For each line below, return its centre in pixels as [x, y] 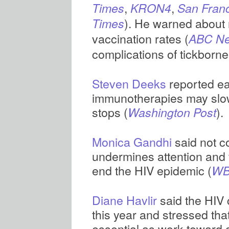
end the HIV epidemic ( [152, 170]
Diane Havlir [124, 200]
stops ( [110, 112]
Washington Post [172, 112]
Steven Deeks [129, 83]
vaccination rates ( [140, 38]
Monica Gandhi [132, 142]
